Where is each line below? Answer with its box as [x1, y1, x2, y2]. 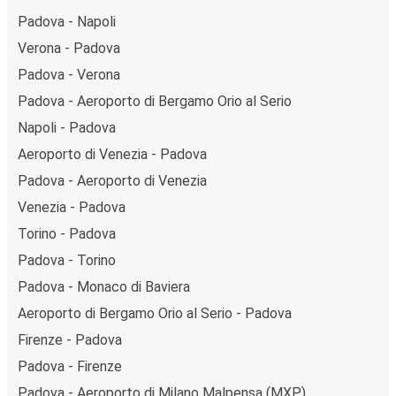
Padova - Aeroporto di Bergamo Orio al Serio [18, 92, 292, 110]
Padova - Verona [18, 65, 120, 83]
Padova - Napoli [18, 12, 116, 30]
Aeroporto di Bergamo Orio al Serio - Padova [18, 304, 292, 322]
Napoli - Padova [18, 118, 116, 136]
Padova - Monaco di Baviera [18, 278, 190, 295]
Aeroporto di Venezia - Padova [18, 145, 207, 163]
